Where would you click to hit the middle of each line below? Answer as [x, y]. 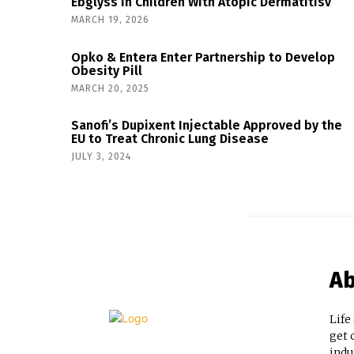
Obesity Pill [107, 70]
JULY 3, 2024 [101, 156]
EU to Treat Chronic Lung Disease [170, 139]
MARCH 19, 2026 [110, 20]
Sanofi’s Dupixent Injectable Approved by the [207, 125]
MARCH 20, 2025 [110, 88]
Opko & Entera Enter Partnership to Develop [203, 57]
